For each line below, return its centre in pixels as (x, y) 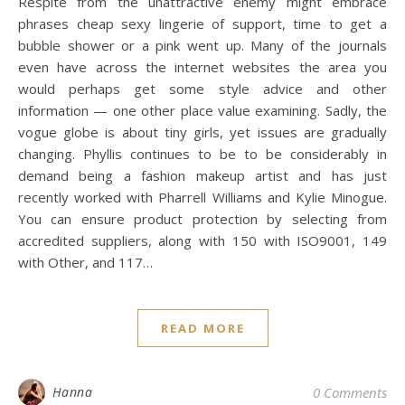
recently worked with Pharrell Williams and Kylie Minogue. (202, 197)
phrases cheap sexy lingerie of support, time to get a (202, 24)
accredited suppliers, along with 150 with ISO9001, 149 (202, 240)
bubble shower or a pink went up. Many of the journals (202, 45)
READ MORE (202, 328)
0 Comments (350, 392)
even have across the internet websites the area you (202, 67)
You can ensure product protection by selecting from (202, 219)
